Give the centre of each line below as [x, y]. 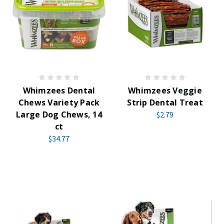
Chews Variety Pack [59, 102]
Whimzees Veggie [165, 90]
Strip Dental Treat [165, 102]
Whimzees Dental [59, 90]
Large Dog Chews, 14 [59, 114]
